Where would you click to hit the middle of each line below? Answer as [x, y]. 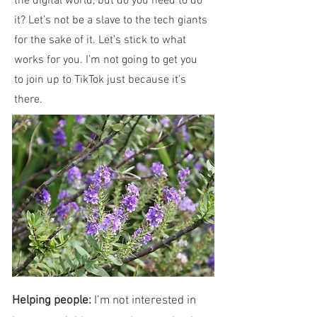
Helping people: [52, 301]
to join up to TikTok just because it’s [100, 80]
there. [28, 100]
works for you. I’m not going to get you [106, 60]
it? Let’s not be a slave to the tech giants [111, 21]
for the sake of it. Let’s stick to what [100, 40]
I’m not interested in [144, 301]
